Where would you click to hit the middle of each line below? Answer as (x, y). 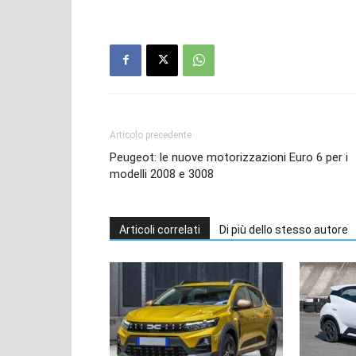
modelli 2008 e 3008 (162, 174)
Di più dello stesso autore (284, 229)
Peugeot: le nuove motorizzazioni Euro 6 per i (229, 157)
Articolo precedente (151, 135)
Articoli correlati (160, 229)
